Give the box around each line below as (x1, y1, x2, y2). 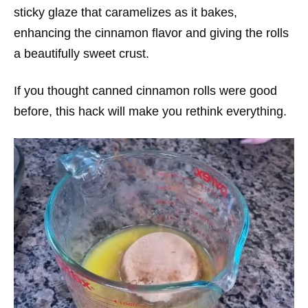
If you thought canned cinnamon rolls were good (14, 84, 277, 98)
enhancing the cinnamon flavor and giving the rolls (14, 26, 289, 41)
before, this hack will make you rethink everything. (14, 104, 287, 119)
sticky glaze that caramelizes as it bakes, (14, 5, 237, 20)
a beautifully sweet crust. (14, 47, 149, 61)
